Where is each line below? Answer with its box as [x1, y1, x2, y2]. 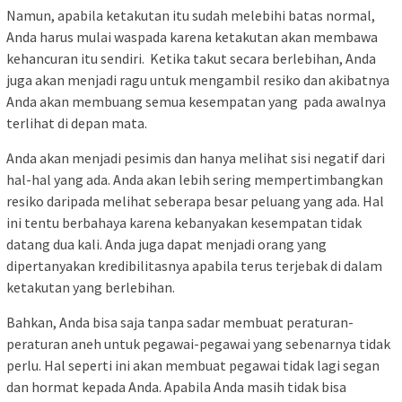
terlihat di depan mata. [6, 114, 147, 133]
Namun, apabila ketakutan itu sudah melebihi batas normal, [6, 6, 375, 25]
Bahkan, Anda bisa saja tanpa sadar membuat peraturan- [6, 313, 354, 332]
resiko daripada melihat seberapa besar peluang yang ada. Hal [6, 192, 384, 211]
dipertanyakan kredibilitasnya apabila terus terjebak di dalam [6, 257, 382, 275]
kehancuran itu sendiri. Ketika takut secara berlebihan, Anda [6, 49, 376, 68]
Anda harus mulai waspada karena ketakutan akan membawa [6, 28, 378, 47]
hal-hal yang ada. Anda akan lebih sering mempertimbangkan [6, 170, 383, 189]
